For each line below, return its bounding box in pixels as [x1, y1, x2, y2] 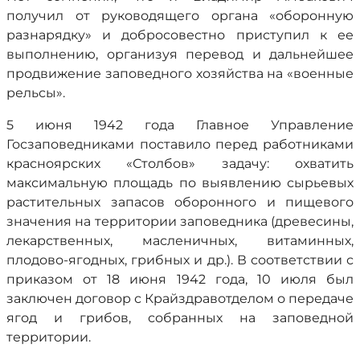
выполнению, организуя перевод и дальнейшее [6, 47, 354, 62]
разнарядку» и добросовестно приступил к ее [6, 27, 354, 43]
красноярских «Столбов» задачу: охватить [6, 156, 354, 171]
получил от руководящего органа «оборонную [6, 8, 354, 23]
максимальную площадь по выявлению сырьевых [6, 175, 354, 190]
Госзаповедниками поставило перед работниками [6, 137, 354, 152]
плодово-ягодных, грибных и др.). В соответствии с [6, 252, 354, 268]
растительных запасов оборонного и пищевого [6, 194, 354, 210]
